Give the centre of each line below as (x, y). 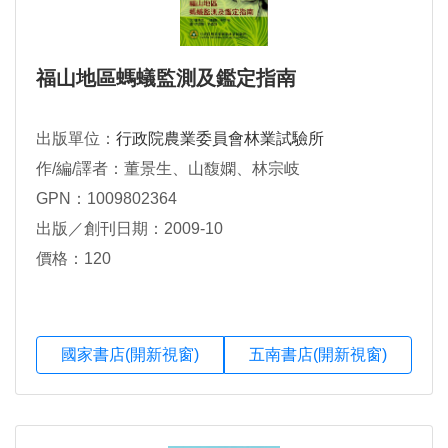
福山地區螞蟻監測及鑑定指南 (166, 78)
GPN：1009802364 (106, 199)
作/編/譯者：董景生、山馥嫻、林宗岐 (168, 169)
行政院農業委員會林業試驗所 (220, 139)
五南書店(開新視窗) (318, 355)
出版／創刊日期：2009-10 (129, 229)
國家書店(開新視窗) (130, 355)
